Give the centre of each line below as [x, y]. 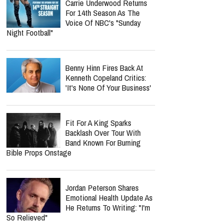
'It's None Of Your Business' [108, 87]
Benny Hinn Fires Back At [104, 68]
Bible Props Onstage [39, 152]
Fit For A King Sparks [98, 123]
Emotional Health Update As [109, 197]
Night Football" [30, 32]
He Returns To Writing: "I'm [108, 207]
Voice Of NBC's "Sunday [103, 23]
